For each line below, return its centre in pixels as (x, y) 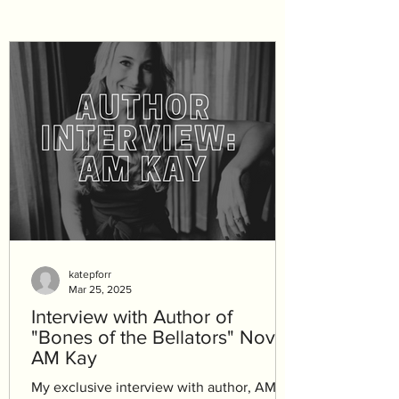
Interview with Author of (132, 317)
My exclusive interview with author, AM (154, 387)
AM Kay (64, 358)
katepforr (90, 274)
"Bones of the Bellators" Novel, (163, 337)
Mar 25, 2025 (100, 289)
